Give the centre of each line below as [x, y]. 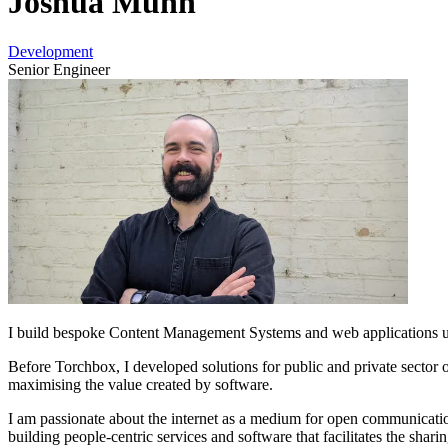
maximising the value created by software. [140, 384]
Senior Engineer [59, 69]
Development [50, 51]
